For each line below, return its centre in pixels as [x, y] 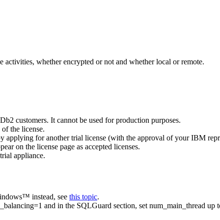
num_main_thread [177, 206]
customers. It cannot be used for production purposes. [97, 120]
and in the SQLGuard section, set [96, 206]
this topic [83, 197]
